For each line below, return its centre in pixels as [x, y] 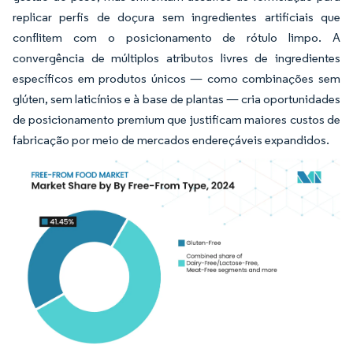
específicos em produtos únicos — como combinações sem [176, 78]
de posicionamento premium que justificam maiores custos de [176, 119]
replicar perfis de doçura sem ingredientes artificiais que [176, 17]
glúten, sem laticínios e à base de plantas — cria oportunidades [176, 99]
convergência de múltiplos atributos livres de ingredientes [176, 58]
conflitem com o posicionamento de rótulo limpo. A [176, 37]
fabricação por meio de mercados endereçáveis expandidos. [171, 140]
